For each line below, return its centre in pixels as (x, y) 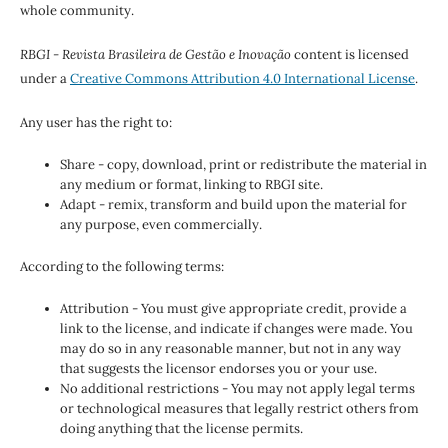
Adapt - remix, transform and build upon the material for (233, 205)
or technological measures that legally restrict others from (239, 409)
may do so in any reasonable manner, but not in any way (230, 349)
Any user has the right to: (95, 123)
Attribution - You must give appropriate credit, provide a (233, 309)
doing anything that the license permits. (181, 429)
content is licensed (349, 55)
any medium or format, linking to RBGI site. (191, 185)
